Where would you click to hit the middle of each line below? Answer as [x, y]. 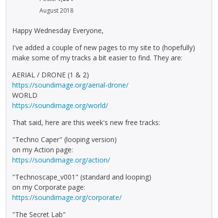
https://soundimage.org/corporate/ [67, 197]
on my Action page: [43, 149]
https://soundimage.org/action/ [61, 160]
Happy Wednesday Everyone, [58, 30]
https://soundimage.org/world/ [60, 105]
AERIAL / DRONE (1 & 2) [51, 74]
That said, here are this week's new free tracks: [86, 122]
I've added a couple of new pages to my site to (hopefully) [104, 47]
